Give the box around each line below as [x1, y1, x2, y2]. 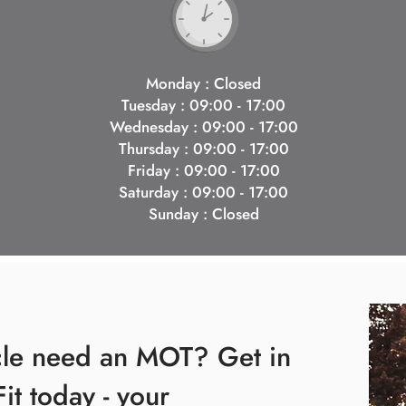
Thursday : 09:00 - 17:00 [118, 138, 289, 159]
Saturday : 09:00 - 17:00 [119, 181, 289, 203]
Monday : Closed [146, 72, 262, 94]
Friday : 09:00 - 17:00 [127, 159, 280, 181]
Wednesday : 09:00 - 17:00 [109, 116, 298, 138]
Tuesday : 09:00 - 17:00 [121, 94, 286, 116]
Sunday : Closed [148, 203, 259, 225]
